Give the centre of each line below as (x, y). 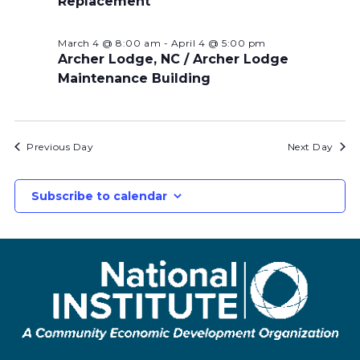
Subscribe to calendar (99, 196)
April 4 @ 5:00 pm (218, 43)
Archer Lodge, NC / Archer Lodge (173, 59)
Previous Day (60, 146)
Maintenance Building (134, 78)
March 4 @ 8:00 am (110, 43)
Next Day (310, 146)
